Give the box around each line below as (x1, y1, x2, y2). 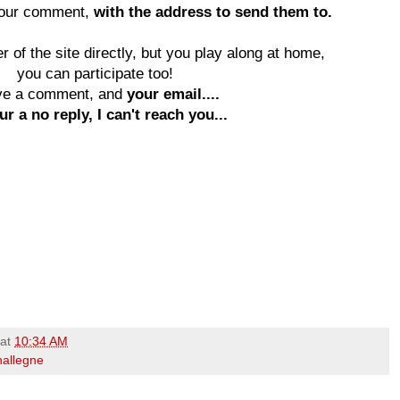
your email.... (127, 85, 220, 102)
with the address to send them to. (93, 3, 332, 20)
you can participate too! (17, 64, 178, 81)
